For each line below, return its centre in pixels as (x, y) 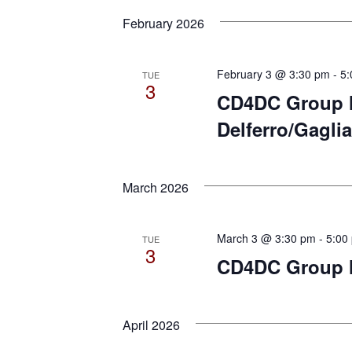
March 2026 (156, 188)
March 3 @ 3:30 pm (266, 238)
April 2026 (151, 325)
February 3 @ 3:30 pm (273, 74)
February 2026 (163, 24)
